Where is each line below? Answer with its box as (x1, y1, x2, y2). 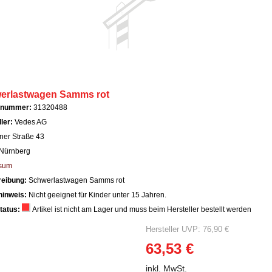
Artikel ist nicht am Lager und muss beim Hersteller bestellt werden (30, 205, 251, 214)
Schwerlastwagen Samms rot (29, 176, 124, 185)
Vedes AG (15, 118, 47, 126)
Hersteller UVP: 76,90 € (146, 225, 229, 234)
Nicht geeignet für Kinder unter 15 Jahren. (29, 191, 166, 199)
